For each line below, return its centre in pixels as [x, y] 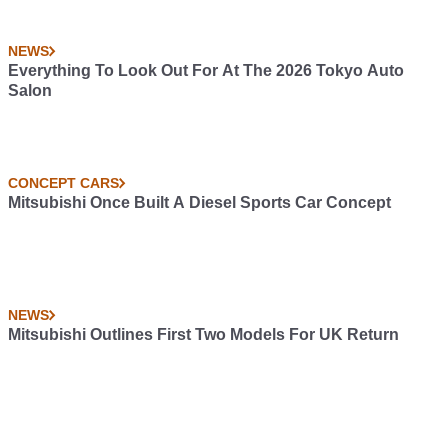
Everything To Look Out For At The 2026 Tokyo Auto [206, 70]
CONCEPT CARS [63, 183]
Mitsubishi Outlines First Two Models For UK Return [203, 334]
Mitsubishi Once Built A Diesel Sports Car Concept [199, 202]
